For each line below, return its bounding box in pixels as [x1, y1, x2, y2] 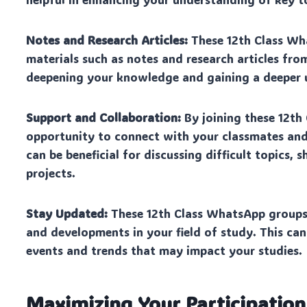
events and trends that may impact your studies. [26, 242, 303, 258]
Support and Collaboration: [26, 109, 182, 125]
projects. [26, 164, 76, 180]
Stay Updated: [26, 205, 108, 221]
